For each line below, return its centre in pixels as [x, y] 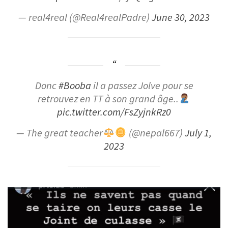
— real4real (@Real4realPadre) [85, 18]
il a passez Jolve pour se [142, 86]
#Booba [75, 86]
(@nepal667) [155, 133]
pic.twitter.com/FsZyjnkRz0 [114, 112]
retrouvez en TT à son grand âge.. [108, 99]
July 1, [198, 133]
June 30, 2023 [181, 18]
